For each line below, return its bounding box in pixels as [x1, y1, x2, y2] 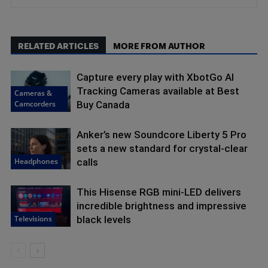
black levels [77, 213, 131, 226]
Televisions [14, 213, 52, 224]
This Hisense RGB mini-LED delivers [77, 185, 241, 198]
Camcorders [14, 98, 56, 109]
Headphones [14, 156, 58, 166]
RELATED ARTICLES [18, 40, 99, 51]
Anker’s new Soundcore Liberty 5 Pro [77, 128, 246, 141]
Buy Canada [77, 98, 130, 111]
